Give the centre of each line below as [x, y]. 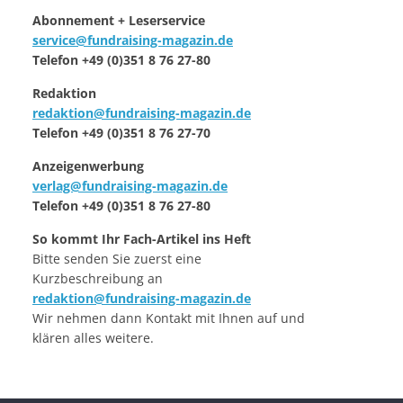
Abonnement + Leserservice [119, 21]
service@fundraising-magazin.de [133, 40]
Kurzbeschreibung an [98, 279]
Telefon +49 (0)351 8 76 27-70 [121, 133]
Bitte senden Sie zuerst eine [117, 259]
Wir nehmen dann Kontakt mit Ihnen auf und [169, 318]
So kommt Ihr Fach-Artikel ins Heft [142, 239]
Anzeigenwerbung [88, 166]
